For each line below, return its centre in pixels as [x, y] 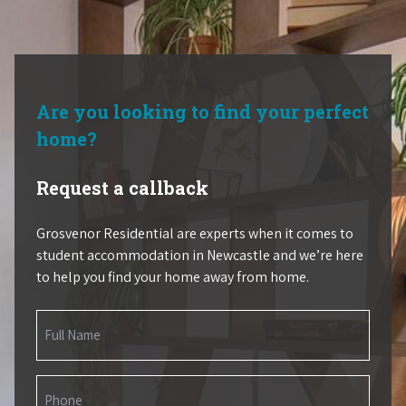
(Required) [63, 343]
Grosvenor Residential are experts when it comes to [195, 234]
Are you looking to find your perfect [203, 112]
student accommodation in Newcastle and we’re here [200, 256]
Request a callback [122, 188]
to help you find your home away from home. [173, 277]
